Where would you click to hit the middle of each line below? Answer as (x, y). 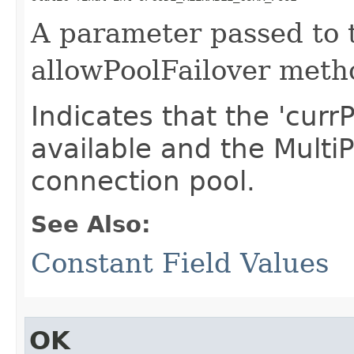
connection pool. (143, 181)
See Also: (91, 224)
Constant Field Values (180, 263)
